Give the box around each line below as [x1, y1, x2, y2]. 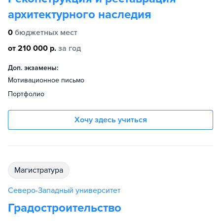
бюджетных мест [15, 28, 77, 38]
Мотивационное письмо [8, 76, 84, 85]
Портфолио [8, 90, 44, 99]
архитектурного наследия [8, 7, 151, 22]
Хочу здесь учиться [74, 115, 147, 125]
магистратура [21, 165, 63, 176]
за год [58, 43, 81, 54]
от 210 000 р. [8, 43, 56, 54]
